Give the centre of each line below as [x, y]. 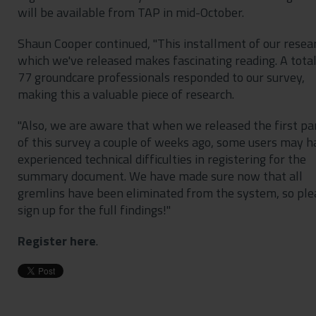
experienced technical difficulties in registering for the [162, 159]
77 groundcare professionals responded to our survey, [161, 77]
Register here [56, 241]
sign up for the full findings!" [94, 209]
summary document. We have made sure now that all [160, 176]
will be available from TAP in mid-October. [130, 12]
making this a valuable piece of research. [126, 94]
